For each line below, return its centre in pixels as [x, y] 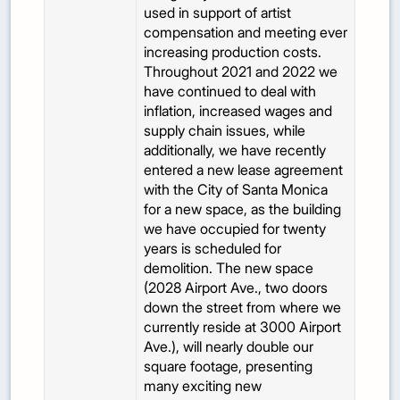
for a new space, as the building [243, 209]
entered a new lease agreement [244, 170]
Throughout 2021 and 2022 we [241, 72]
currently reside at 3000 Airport [243, 327]
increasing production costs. [233, 52]
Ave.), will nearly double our [229, 347]
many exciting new [203, 386]
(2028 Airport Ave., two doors [236, 288]
